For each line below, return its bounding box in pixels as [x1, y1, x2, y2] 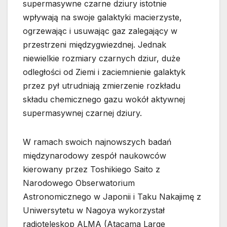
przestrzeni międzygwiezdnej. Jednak [23, 39, 166, 50]
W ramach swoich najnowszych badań [23, 136, 171, 147]
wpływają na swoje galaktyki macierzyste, [23, 12, 182, 22]
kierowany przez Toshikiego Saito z [23, 164, 160, 174]
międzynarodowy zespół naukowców [23, 150, 166, 161]
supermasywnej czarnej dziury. [23, 107, 142, 118]
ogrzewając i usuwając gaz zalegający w [23, 25, 177, 36]
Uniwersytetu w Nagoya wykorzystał [23, 205, 165, 215]
